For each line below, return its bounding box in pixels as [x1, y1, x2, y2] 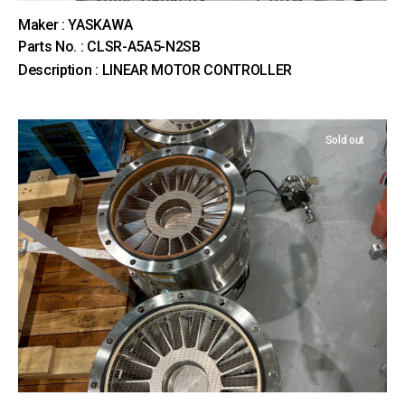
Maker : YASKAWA [18, 16, 133, 33]
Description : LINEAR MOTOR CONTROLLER [18, 61, 293, 79]
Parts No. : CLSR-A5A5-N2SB [18, 38, 201, 55]
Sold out [325, 134, 364, 146]
